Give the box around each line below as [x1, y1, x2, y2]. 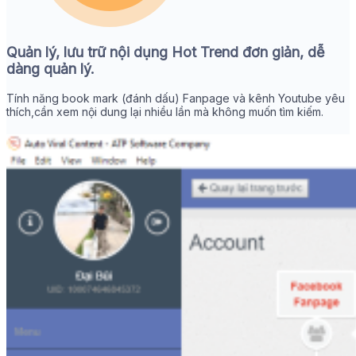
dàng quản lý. [6, 60, 95, 78]
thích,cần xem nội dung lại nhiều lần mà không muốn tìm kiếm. [6, 105, 323, 119]
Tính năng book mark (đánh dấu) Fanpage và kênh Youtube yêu [6, 91, 345, 106]
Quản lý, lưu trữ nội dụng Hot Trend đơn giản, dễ [6, 44, 325, 61]
